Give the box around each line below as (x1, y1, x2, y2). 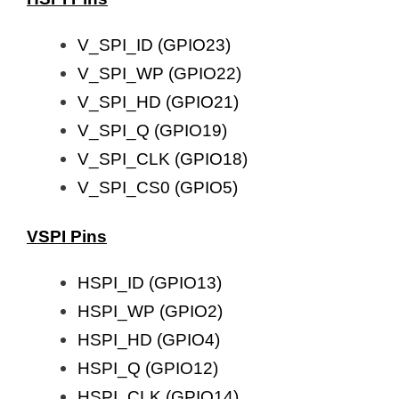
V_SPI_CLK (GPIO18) (77, 149, 248, 168)
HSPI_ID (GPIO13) (77, 273, 222, 292)
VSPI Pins (27, 226, 107, 246)
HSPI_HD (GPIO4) (77, 330, 220, 349)
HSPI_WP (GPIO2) (77, 301, 223, 321)
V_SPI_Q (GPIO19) (77, 120, 227, 140)
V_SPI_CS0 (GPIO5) (77, 177, 238, 197)
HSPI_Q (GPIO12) (77, 358, 218, 378)
